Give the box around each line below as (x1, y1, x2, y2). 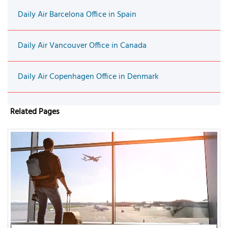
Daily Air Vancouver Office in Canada (18, 39, 147, 52)
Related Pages (10, 105, 60, 119)
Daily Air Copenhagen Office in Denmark (18, 70, 159, 83)
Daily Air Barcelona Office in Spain (18, 8, 136, 21)
